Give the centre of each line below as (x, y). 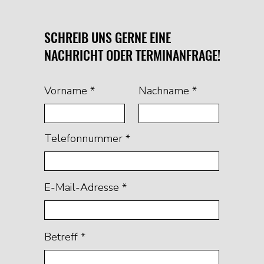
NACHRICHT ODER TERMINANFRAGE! (132, 55)
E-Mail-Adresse (81, 187)
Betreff (61, 237)
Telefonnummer (83, 138)
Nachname (164, 90)
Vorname (65, 90)
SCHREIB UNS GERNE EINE (107, 37)
